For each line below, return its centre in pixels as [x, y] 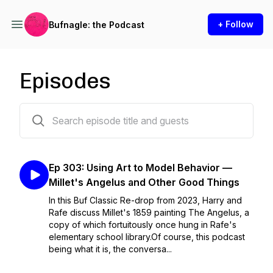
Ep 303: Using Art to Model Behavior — [140, 168]
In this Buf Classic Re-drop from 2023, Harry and [145, 200]
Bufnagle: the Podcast [97, 24]
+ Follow [236, 24]
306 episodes [47, 111]
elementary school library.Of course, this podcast [147, 237]
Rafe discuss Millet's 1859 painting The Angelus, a [149, 212]
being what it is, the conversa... [110, 249]
